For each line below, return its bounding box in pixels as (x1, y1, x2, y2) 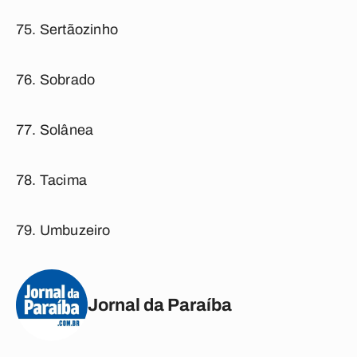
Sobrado (39, 72, 96, 88)
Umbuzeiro (39, 222, 111, 238)
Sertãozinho (39, 22, 119, 37)
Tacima (39, 172, 88, 188)
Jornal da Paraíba (88, 295, 232, 315)
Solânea (39, 122, 94, 138)
